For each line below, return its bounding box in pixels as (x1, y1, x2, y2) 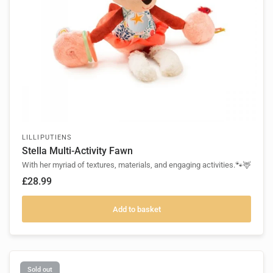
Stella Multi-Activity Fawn (22, 145, 133, 157)
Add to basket (112, 204, 161, 214)
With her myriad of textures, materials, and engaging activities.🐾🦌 (22, 160, 251, 170)
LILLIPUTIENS (22, 133, 73, 142)
